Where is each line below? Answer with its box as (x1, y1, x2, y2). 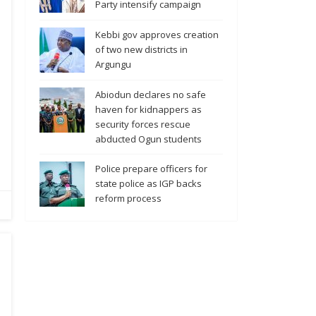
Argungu (95, 58, 131, 71)
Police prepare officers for (95, 162, 207, 176)
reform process (95, 192, 162, 205)
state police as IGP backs (95, 177, 202, 190)
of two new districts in (95, 43, 188, 56)
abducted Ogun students (95, 133, 202, 146)
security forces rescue (95, 118, 190, 131)
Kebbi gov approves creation (95, 28, 219, 42)
